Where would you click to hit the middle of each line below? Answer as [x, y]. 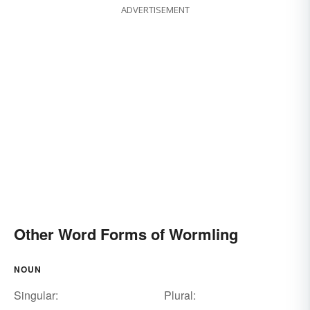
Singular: [36, 295]
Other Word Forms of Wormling [126, 234]
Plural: [180, 295]
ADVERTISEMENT [155, 10]
